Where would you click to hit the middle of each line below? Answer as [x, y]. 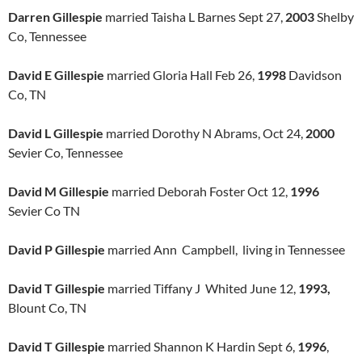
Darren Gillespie [55, 17]
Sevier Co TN [44, 210]
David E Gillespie [56, 75]
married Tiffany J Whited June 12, [202, 288]
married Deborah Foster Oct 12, [200, 191]
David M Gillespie [59, 191]
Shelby [334, 17]
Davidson [314, 75]
